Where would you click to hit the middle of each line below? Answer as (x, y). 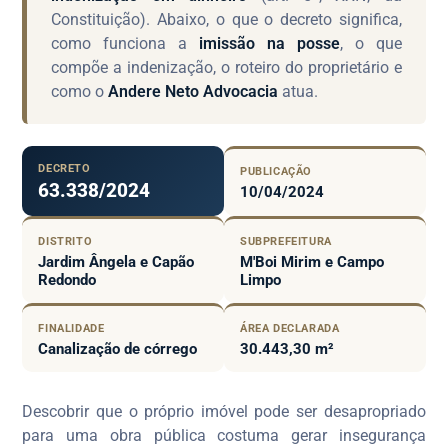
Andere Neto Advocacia (193, 91)
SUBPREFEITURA (286, 241)
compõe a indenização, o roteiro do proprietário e (226, 67)
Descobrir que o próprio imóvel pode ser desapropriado (224, 411)
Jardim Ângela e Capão (116, 261)
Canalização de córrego (118, 348)
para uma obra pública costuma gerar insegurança (224, 435)
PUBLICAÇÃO (276, 171)
